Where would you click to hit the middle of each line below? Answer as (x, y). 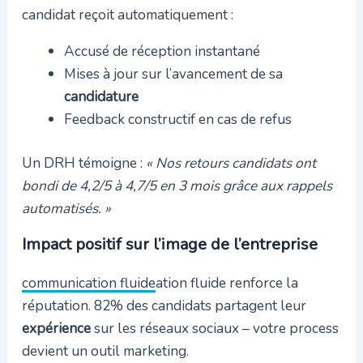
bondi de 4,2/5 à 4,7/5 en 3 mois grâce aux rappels (177, 186)
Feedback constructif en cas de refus (177, 120)
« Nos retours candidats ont (231, 163)
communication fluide (88, 282)
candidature (101, 97)
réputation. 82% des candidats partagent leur (164, 305)
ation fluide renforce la (226, 282)
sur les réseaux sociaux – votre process (214, 328)
